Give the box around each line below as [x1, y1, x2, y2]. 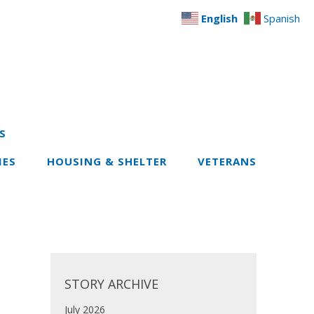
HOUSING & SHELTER [47, 153, 167, 168]
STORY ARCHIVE [64, 275, 158, 292]
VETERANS [198, 153, 257, 168]
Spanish [264, 11, 300, 26]
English [201, 11, 238, 26]
